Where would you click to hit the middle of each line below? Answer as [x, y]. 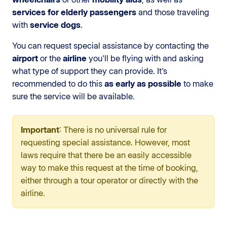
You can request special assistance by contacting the [110, 45]
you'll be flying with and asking [145, 58]
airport [25, 58]
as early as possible [143, 83]
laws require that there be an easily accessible [106, 155]
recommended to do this [58, 83]
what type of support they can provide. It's [90, 71]
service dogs [55, 25]
